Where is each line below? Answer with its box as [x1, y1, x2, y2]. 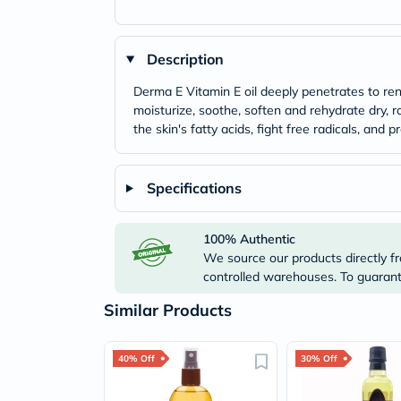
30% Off [301, 353, 337, 364]
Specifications [146, 179, 242, 197]
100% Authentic [203, 231, 296, 247]
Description [146, 50, 224, 68]
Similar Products [104, 300, 232, 320]
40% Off [118, 353, 155, 364]
